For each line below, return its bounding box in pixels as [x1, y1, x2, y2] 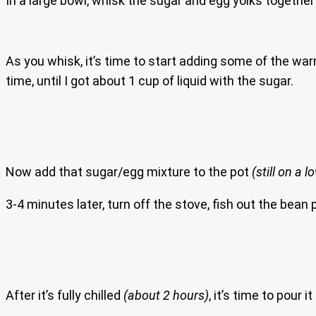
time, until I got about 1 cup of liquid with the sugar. [6, 73, 293, 88]
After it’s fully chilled [6, 287, 123, 303]
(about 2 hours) [123, 287, 209, 303]
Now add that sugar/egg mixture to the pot [6, 164, 252, 179]
